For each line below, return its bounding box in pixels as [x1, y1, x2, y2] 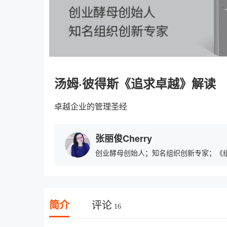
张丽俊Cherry [95, 132, 152, 145]
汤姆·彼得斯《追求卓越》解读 [54, 74, 216, 92]
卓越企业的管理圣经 [54, 102, 127, 111]
